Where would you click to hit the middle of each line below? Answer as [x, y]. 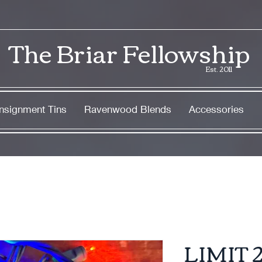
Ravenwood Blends [127, 109]
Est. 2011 [219, 68]
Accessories [216, 109]
